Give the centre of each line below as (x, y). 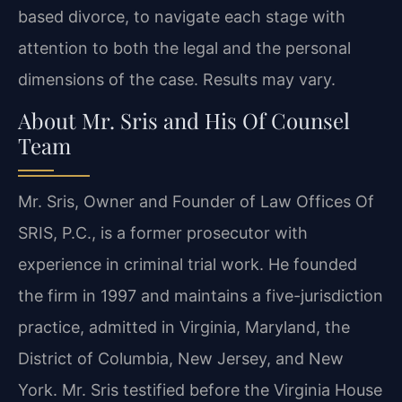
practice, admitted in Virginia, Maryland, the (184, 328)
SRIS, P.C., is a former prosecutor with (163, 233)
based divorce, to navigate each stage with (182, 16)
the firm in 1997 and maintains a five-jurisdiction (201, 296)
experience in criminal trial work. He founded (188, 265)
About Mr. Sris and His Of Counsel (184, 121)
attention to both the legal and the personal (184, 48)
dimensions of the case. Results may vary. (177, 79)
